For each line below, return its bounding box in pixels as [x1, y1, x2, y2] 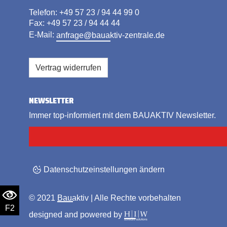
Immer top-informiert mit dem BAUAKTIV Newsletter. [29, 111, 216, 120]
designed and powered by [29, 210, 124, 219]
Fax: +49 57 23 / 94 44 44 [29, 19, 120, 28]
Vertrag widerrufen [35, 63, 101, 72]
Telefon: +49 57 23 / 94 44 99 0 [29, 8, 139, 17]
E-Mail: [29, 30, 56, 40]
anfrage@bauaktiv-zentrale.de [56, 30, 165, 40]
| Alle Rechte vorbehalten [89, 194, 181, 203]
